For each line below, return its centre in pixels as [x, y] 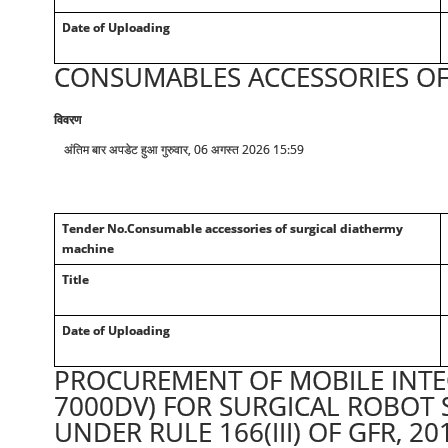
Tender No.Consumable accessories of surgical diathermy [232, 228]
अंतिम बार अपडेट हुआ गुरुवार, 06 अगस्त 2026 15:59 [183, 149]
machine [87, 248]
